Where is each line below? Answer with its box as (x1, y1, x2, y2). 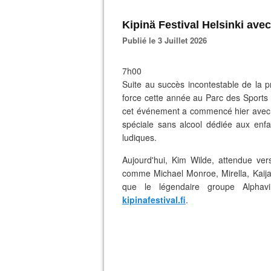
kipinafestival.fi (122, 194, 186, 206)
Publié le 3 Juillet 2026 (128, 34, 207, 46)
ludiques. (122, 131, 157, 143)
